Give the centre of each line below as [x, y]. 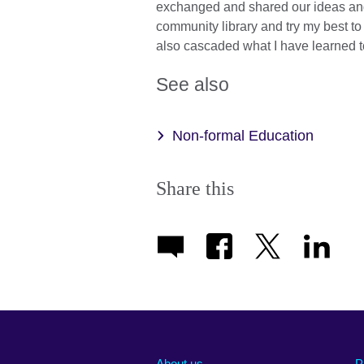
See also [193, 85]
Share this [195, 188]
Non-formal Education [243, 136]
